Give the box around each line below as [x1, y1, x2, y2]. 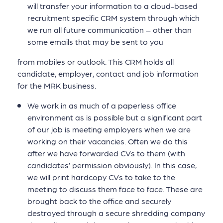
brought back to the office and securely [27, 196, 171, 206]
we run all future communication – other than [27, 24, 192, 34]
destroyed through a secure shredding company [27, 208, 205, 218]
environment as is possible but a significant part [27, 112, 202, 122]
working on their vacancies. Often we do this [27, 136, 188, 146]
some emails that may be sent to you [27, 36, 163, 46]
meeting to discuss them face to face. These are [27, 184, 203, 194]
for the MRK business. [17, 80, 96, 90]
